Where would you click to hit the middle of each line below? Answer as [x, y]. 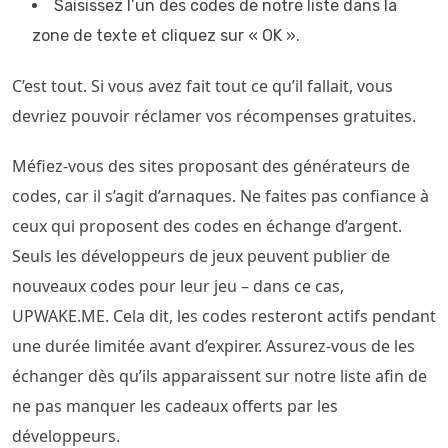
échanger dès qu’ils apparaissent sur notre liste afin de [219, 376]
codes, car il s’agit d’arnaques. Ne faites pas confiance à [220, 196]
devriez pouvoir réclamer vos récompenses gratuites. [214, 116]
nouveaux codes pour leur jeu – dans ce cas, [178, 286]
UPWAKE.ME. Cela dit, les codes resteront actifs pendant [224, 316]
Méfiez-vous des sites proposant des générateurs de [211, 166]
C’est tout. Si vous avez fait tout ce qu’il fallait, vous [202, 86]
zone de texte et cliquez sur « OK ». [166, 35]
